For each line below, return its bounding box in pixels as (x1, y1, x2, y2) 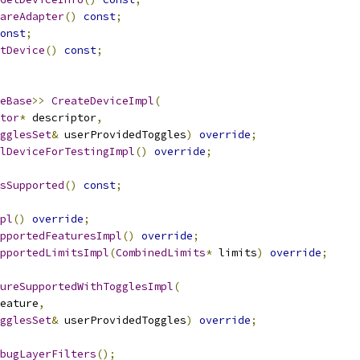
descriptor (26, 111, 96, 125)
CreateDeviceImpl (51, 94, 154, 108)
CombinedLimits (116, 246, 206, 260)
